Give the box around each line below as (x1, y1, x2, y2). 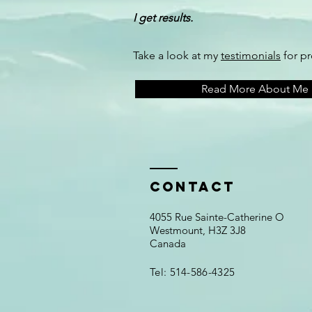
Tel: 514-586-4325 (150, 265, 235, 279)
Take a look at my (133, 49, 221, 62)
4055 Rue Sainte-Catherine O (150, 210, 284, 224)
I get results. (133, 11, 196, 24)
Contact (150, 178, 235, 195)
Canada (150, 237, 186, 250)
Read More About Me (201, 82, 309, 95)
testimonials (221, 49, 281, 62)
